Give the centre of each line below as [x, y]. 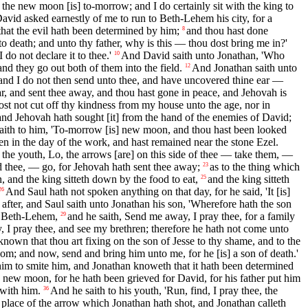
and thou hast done [227, 31]
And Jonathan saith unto [244, 68]
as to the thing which [255, 167]
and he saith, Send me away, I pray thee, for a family [181, 217]
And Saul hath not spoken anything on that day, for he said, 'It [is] [148, 192]
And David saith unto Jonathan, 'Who [203, 56]
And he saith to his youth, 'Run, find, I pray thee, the [164, 291]
